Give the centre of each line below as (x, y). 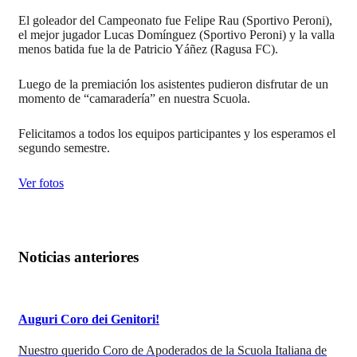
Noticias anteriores (78, 257)
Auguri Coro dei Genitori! (89, 319)
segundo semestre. (64, 147)
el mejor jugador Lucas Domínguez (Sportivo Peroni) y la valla (177, 34)
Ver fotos (41, 182)
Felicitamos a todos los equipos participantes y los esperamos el (177, 133)
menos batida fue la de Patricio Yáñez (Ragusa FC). (148, 49)
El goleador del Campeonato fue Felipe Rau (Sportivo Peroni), (175, 20)
